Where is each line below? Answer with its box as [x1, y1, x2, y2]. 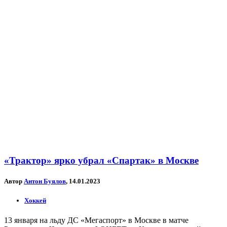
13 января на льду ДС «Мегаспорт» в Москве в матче [4, 216, 188, 225]
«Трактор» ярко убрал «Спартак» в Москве [4, 155, 199, 166]
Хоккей [24, 196, 46, 204]
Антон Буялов [24, 177, 66, 185]
